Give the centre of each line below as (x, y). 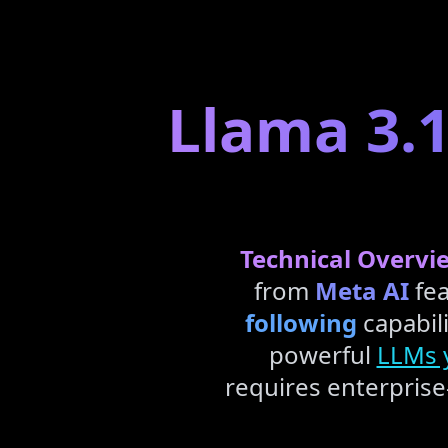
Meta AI (361, 290)
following (300, 322)
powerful (322, 354)
